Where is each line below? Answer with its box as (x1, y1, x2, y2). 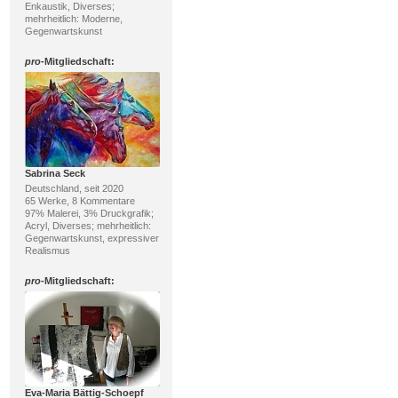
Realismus (24, 245, 70, 256)
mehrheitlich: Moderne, (24, 13, 123, 24)
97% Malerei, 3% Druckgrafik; (24, 208, 154, 219)
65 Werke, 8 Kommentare (24, 195, 135, 206)
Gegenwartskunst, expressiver (24, 233, 159, 243)
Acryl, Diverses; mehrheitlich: (24, 220, 151, 231)
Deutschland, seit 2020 (24, 183, 123, 194)
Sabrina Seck (24, 168, 85, 179)
